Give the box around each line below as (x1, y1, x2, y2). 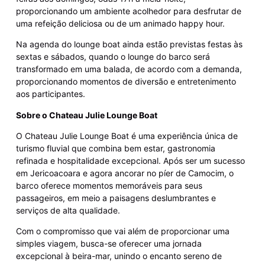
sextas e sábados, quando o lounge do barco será (15, 51, 210, 62)
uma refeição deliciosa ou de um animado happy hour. (15, 18, 225, 28)
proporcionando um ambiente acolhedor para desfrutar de (15, 5, 241, 16)
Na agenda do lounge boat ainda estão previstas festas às (15, 39, 243, 50)
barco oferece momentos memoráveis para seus (15, 180, 202, 191)
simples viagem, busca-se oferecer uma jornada (15, 238, 202, 249)
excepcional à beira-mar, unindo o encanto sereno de (15, 251, 222, 261)
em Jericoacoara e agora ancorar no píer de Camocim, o (15, 168, 234, 179)
